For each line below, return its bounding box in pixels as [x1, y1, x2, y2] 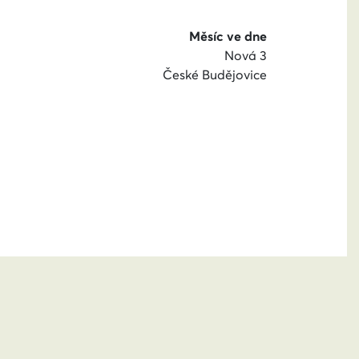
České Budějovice [163, 67, 267, 83]
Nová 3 [224, 47, 267, 63]
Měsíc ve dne [189, 28, 267, 44]
